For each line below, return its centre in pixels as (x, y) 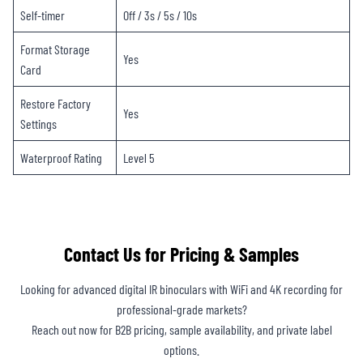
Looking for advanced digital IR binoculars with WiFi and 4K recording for (181, 289)
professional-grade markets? (181, 310)
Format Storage (55, 49)
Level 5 (139, 158)
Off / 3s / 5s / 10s (160, 15)
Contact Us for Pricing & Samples (181, 254)
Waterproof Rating (61, 158)
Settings (38, 124)
